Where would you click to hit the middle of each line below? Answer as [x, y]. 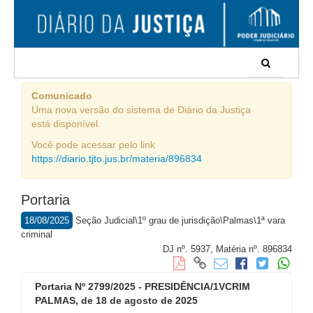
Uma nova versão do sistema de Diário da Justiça [141, 110]
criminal [37, 234]
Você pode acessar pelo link [93, 145]
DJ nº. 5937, [189, 249]
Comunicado [62, 96]
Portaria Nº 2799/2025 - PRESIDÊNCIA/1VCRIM [143, 286]
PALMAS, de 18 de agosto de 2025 [116, 300]
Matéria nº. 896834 [254, 249]
